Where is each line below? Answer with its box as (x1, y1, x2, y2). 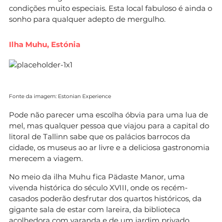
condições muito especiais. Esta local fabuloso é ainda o (9, 3, 212, 13)
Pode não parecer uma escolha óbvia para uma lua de (9, 110, 208, 119)
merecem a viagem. (9, 153, 83, 163)
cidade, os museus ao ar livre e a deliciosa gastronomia (9, 142, 210, 152)
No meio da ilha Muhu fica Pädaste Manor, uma (9, 171, 185, 181)
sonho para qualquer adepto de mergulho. (9, 14, 166, 24)
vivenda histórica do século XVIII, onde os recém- (9, 182, 188, 192)
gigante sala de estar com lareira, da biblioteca (9, 204, 180, 214)
